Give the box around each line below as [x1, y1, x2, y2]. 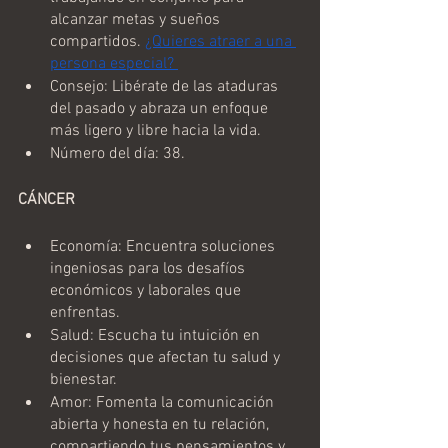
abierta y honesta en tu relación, [50, 414, 273, 435]
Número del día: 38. [50, 143, 185, 164]
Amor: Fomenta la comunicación [50, 392, 278, 413]
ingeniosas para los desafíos [50, 258, 249, 279]
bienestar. [50, 369, 117, 390]
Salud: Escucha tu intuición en [50, 325, 264, 346]
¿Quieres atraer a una [145, 31, 296, 52]
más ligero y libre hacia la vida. [50, 120, 261, 141]
